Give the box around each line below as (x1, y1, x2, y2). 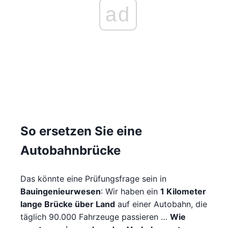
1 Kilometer (160, 186, 206, 196)
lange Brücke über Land (20, 198, 115, 209)
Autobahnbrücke (20, 142, 121, 158)
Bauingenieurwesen (20, 186, 101, 196)
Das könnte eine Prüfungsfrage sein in (20, 173, 166, 184)
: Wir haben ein (101, 186, 160, 196)
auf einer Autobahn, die (115, 198, 207, 209)
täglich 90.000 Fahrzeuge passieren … (20, 211, 170, 222)
